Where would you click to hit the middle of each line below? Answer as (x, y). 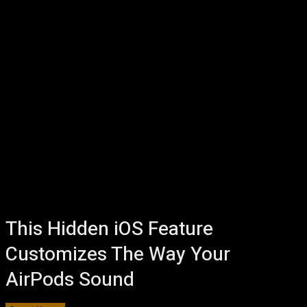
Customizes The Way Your (118, 255)
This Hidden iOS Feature (109, 229)
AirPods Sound (70, 280)
